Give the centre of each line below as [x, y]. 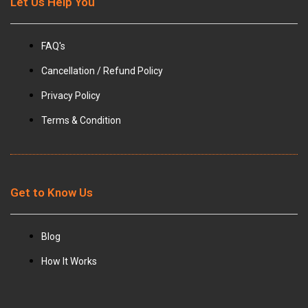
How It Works [69, 262]
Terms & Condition [81, 120]
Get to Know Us [52, 193]
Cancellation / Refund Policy [102, 70]
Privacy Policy [71, 95]
